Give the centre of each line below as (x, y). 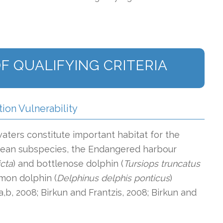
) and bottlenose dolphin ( (68, 163)
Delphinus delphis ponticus (113, 178)
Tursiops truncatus (162, 163)
